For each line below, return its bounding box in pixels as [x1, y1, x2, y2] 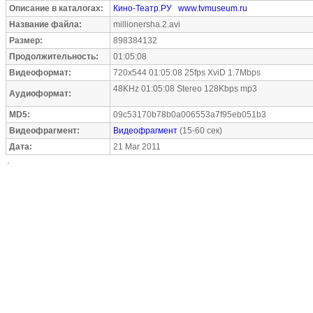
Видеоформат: [9, 68, 71, 78]
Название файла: [9, 20, 82, 29]
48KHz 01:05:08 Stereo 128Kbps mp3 [113, 84, 257, 94]
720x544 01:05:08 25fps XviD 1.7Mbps [113, 68, 261, 78]
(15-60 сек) [177, 126, 222, 136]
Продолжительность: [9, 52, 99, 61]
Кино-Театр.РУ [113, 3, 172, 13]
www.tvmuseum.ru [178, 3, 247, 13]
